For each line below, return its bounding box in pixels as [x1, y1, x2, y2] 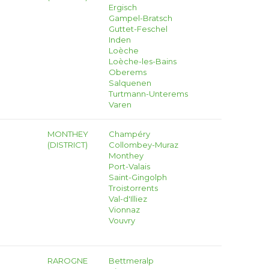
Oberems [108, 67, 147, 77]
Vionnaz [108, 205, 140, 214]
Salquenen [108, 78, 151, 88]
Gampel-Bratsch [108, 13, 172, 23]
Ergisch [108, 2, 137, 12]
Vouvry [108, 216, 135, 225]
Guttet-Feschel [108, 24, 168, 34]
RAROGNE [47, 256, 88, 265]
